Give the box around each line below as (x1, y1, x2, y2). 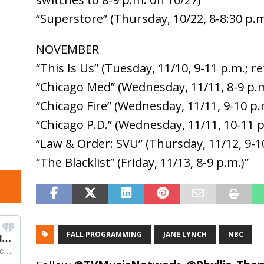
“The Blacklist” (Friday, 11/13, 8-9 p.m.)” (35, 154, 249, 171)
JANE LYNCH (163, 229, 207, 240)
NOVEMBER (35, 41, 99, 58)
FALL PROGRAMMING (66, 229, 142, 240)
